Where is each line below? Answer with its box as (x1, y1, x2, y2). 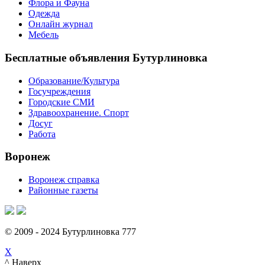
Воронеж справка (28, 174, 99, 185)
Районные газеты (28, 185, 98, 196)
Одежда (28, 8, 60, 19)
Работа (28, 128, 56, 139)
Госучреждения (28, 86, 91, 96)
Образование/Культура (28, 75, 119, 86)
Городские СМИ (28, 96, 95, 107)
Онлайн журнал (28, 19, 93, 30)
